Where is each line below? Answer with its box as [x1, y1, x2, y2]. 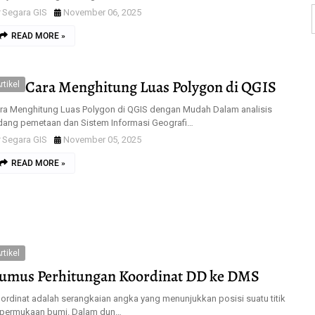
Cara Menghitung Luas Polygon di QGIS [25, 77, 276, 98]
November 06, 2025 [63, 7, 141, 18]
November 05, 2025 [63, 134, 141, 145]
